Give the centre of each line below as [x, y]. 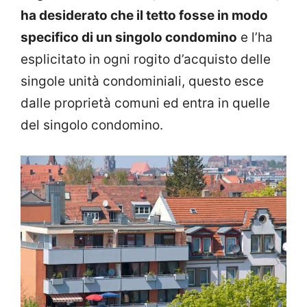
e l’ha [255, 37]
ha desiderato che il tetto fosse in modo [144, 15]
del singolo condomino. [92, 125]
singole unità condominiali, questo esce [142, 81]
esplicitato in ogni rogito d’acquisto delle [146, 59]
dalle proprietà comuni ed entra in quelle [145, 103]
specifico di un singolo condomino [129, 37]
